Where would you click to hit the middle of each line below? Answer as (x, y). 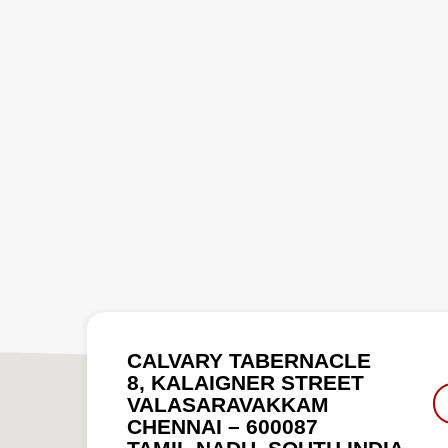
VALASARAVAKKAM (228, 404)
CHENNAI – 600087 (222, 426)
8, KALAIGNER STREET (245, 382)
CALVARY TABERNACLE (249, 360)
